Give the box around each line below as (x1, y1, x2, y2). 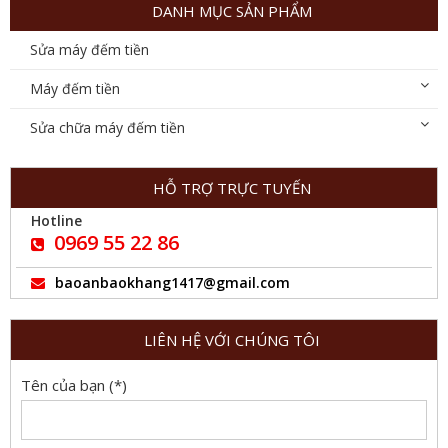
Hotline (31, 211, 82, 230)
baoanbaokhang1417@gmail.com (55, 273, 290, 292)
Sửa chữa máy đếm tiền (30, 118, 185, 137)
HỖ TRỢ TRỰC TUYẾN (152, 178, 311, 198)
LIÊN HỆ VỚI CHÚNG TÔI (143, 330, 320, 350)
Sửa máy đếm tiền (30, 40, 149, 59)
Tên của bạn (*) (21, 375, 127, 395)
